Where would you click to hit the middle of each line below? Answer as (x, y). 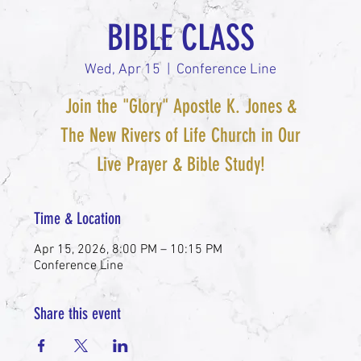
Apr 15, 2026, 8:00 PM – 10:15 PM (129, 249)
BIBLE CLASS (180, 37)
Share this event (78, 313)
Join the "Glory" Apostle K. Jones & (180, 106)
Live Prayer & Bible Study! (180, 164)
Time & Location (78, 218)
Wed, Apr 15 (122, 69)
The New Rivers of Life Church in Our (180, 135)
